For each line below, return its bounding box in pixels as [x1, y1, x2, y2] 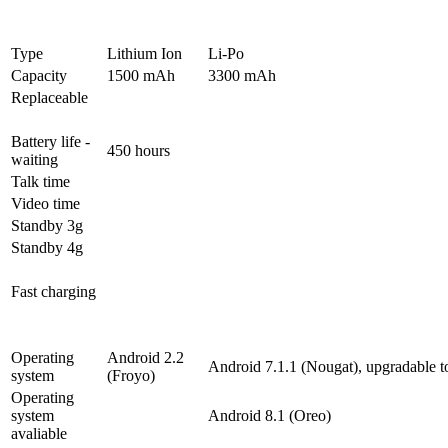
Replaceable [11, 89, 88, 107]
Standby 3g [11, 217, 83, 235]
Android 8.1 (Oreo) [208, 407, 331, 425]
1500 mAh [107, 67, 175, 85]
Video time [11, 195, 80, 213]
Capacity [11, 67, 67, 85]
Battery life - [11, 133, 90, 151]
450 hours [107, 142, 170, 160]
